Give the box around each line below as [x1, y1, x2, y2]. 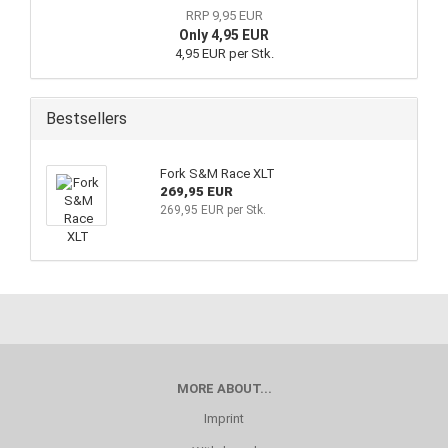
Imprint [204, 411, 244, 426]
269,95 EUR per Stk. [159, 203, 266, 217]
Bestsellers [46, 109, 127, 128]
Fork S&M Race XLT [159, 166, 275, 181]
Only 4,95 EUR [179, 27, 269, 43]
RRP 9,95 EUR [185, 8, 263, 23]
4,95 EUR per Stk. [174, 46, 274, 61]
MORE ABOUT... [176, 381, 272, 396]
